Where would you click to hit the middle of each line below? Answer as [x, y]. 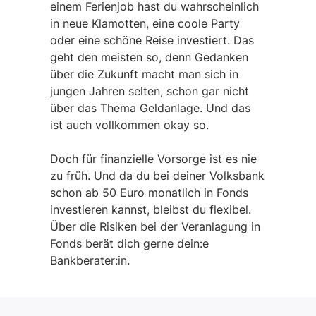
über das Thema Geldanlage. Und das [150, 108]
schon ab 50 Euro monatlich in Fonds [149, 193]
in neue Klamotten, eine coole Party [145, 23]
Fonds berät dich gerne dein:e [129, 243]
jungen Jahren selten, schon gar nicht [149, 91]
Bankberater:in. [90, 260]
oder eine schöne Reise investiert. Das [152, 40]
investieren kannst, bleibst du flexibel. [150, 209]
